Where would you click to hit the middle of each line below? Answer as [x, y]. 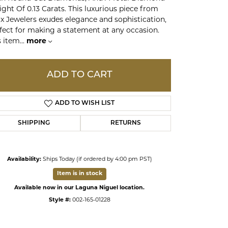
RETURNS [125, 123]
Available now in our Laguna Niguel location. [79, 188]
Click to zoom [136, 164]
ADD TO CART [79, 75]
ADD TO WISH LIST [84, 103]
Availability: [24, 159]
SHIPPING [34, 123]
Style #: [60, 200]
